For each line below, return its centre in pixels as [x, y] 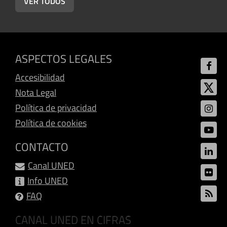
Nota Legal [36, 92]
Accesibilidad [40, 77]
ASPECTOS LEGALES [64, 59]
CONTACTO [42, 147]
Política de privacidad [56, 108]
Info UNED [48, 181]
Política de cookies [51, 123]
